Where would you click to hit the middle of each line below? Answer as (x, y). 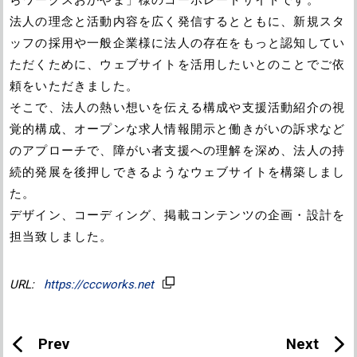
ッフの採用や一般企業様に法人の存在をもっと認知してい (178, 43)
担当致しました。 (61, 236)
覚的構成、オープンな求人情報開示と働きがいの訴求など (178, 129)
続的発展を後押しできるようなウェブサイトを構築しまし (178, 172)
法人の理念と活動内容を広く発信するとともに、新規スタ (178, 21)
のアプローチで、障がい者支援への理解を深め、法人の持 (178, 150)
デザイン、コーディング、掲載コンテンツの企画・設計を (178, 215)
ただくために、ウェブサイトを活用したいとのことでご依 (178, 64)
